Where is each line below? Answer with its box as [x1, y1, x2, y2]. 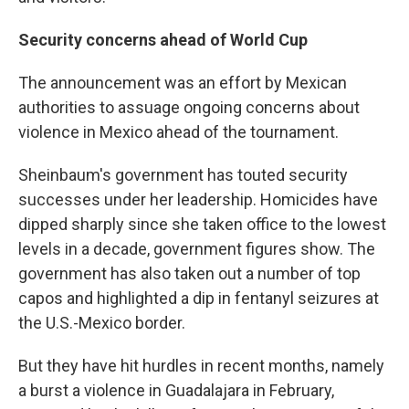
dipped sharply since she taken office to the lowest [18, 215, 386, 234]
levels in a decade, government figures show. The [18, 239, 375, 258]
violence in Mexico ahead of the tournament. [18, 122, 339, 142]
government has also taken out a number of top [18, 264, 361, 283]
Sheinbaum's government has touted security [18, 165, 348, 184]
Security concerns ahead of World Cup [18, 30, 308, 49]
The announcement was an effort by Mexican [18, 73, 347, 92]
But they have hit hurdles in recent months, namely [18, 356, 384, 375]
